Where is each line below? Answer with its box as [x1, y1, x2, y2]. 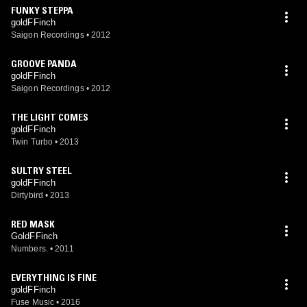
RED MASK [11, 218, 55, 230]
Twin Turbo [11, 137, 53, 147]
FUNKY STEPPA [11, 4, 73, 16]
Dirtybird [11, 191, 43, 200]
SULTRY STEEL [11, 164, 72, 177]
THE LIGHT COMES [11, 111, 88, 123]
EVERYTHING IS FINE [11, 271, 97, 284]
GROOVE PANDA [11, 58, 77, 70]
